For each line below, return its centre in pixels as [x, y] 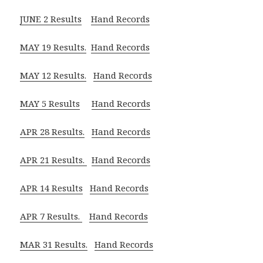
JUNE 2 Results [51, 19]
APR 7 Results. [51, 216]
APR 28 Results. [53, 132]
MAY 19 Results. [53, 47]
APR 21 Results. [54, 160]
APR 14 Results [52, 188]
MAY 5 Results [50, 104]
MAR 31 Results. [54, 245]
